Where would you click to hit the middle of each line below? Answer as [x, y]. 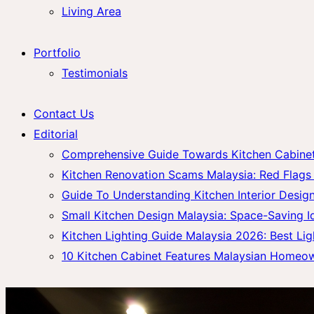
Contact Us [64, 114]
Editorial [56, 134]
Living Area [91, 11]
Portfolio [57, 52]
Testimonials [95, 73]
